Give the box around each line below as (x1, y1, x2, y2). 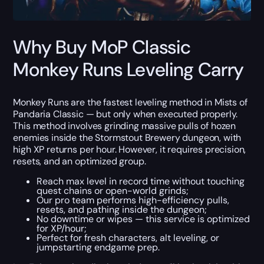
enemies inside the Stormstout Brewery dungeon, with (13, 131, 242, 144)
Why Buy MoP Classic (13, 35, 191, 60)
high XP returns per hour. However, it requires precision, (13, 143, 246, 156)
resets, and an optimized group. (13, 154, 146, 167)
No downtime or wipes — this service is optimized (37, 212, 250, 225)
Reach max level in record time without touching (37, 174, 245, 187)
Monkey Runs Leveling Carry (13, 57, 245, 82)
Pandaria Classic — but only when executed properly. (13, 107, 238, 120)
